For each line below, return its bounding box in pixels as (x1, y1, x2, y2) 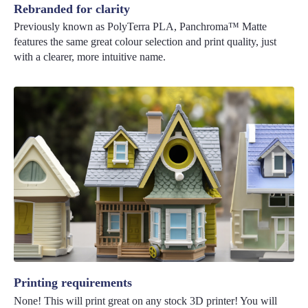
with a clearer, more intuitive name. (14, 51, 166, 63)
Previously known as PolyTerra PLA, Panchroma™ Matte (14, 21, 267, 33)
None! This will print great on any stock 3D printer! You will (14, 294, 277, 307)
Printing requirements (14, 276, 132, 290)
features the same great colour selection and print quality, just (14, 36, 277, 48)
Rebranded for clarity (14, 1, 131, 16)
